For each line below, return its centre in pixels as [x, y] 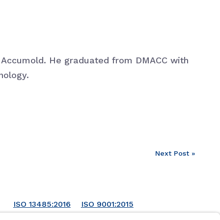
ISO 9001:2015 [107, 204]
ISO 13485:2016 [42, 204]
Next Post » [175, 153]
